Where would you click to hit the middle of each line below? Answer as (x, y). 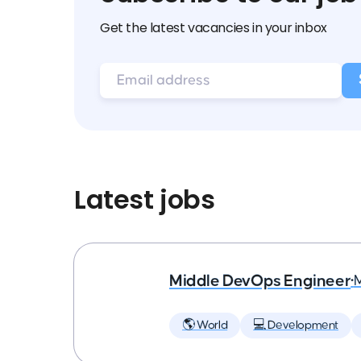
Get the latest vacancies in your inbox (214, 28)
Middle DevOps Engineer (260, 281)
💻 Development (296, 325)
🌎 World (205, 325)
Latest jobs (145, 199)
